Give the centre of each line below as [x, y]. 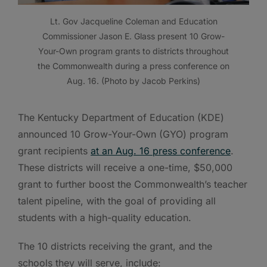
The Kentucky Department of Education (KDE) [121, 118]
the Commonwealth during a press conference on [133, 66]
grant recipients [54, 151]
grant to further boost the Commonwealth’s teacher [133, 184]
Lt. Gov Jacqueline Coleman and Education [133, 21]
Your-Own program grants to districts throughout [133, 51]
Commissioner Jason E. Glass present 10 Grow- [133, 36]
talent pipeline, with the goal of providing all [117, 201]
